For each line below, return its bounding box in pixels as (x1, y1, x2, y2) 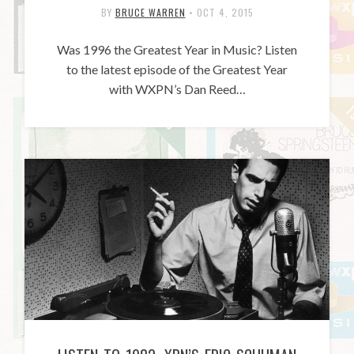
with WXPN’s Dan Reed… (108, 81, 246, 97)
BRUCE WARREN (115, 6, 186, 20)
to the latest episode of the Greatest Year (66, 62, 288, 77)
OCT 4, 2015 (196, 6, 254, 20)
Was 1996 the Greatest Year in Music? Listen (57, 42, 297, 58)
